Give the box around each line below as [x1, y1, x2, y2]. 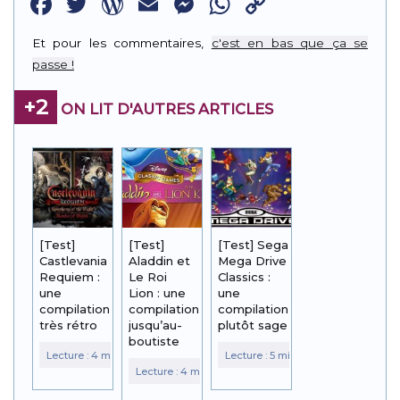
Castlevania [39, 254, 107, 269]
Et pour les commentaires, [32, 36, 212, 51]
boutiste [129, 334, 180, 349]
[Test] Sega [218, 237, 289, 253]
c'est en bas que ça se [211, 36, 369, 51]
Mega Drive [218, 254, 287, 269]
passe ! [32, 57, 74, 72]
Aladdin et [129, 254, 191, 269]
